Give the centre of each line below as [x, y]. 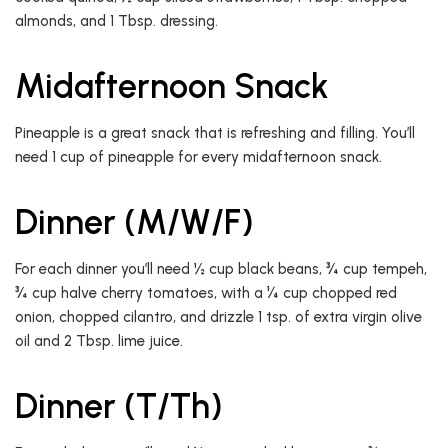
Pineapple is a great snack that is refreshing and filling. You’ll [215, 133]
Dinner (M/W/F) [134, 223]
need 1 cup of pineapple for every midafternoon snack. [198, 157]
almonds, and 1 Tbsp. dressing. [116, 21]
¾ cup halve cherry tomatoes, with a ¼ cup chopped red [206, 293]
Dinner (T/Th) [119, 407]
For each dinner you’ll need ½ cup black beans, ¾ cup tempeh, [221, 269]
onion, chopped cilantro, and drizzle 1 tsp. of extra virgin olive [218, 317]
